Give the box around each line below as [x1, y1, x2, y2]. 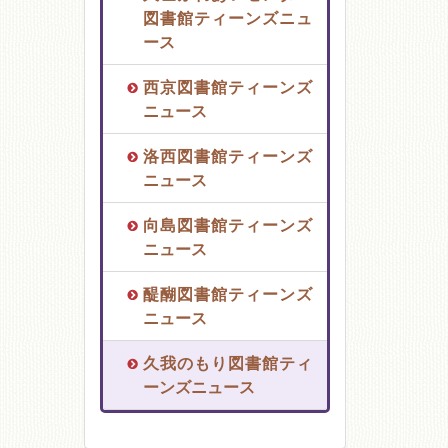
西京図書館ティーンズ [142, 77, 312, 97]
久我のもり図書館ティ [142, 353, 312, 373]
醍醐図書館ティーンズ [142, 284, 312, 304]
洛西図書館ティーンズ [142, 146, 312, 166]
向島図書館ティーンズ [142, 215, 312, 235]
